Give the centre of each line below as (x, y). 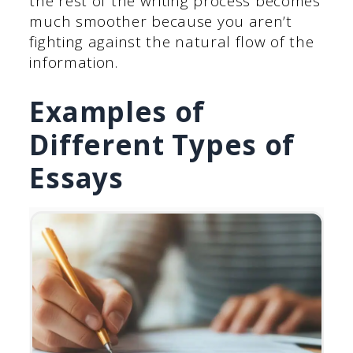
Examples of (117, 111)
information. (74, 63)
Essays (76, 177)
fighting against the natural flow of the (172, 42)
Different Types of (162, 144)
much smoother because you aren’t (161, 22)
